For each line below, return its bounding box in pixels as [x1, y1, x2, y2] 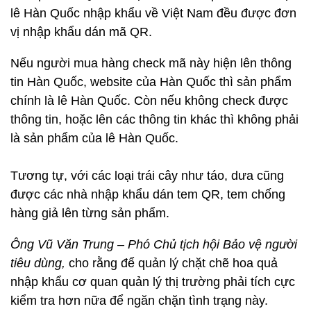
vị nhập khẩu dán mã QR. [10, 24, 152, 39]
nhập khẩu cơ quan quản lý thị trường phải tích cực [10, 274, 295, 289]
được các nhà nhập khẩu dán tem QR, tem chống [10, 187, 285, 201]
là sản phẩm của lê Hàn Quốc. [10, 131, 178, 145]
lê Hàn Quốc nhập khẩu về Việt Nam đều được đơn [10, 6, 296, 20]
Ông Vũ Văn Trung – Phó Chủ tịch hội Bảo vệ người [10, 237, 297, 251]
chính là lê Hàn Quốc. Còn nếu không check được [10, 93, 288, 108]
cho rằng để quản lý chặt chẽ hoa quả [65, 255, 278, 270]
